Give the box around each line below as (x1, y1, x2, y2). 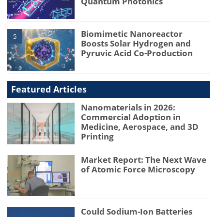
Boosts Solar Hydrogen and (81, 38, 191, 49)
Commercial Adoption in (81, 111, 181, 123)
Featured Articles (11, 83, 87, 95)
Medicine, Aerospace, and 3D (81, 121, 199, 133)
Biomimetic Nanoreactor (81, 28, 183, 40)
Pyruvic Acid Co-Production (81, 47, 193, 59)
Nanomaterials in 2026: (81, 102, 176, 113)
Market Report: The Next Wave (81, 154, 207, 165)
